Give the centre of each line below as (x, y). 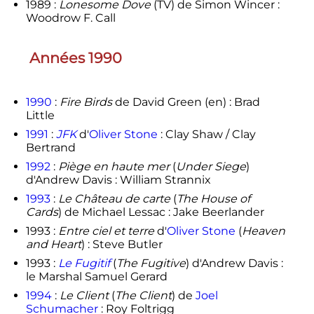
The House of (213, 199)
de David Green (158, 102)
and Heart (53, 245)
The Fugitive (151, 264)
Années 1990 (75, 58)
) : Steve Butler (122, 245)
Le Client (84, 296)
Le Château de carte (114, 199)
